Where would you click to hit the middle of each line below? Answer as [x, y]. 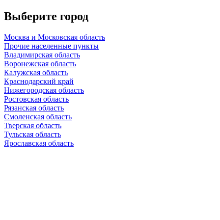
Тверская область [33, 125]
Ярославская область [39, 143]
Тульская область [32, 134]
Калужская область [36, 72]
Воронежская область [40, 63]
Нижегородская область [44, 90]
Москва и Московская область [55, 37]
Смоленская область [38, 116]
